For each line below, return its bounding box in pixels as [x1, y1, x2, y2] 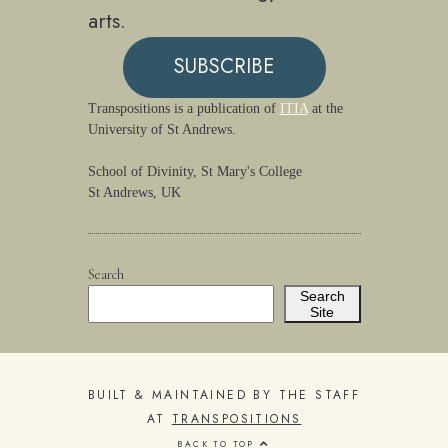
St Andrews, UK [87, 184, 181, 200]
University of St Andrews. [87, 121, 236, 137]
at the [307, 100, 343, 116]
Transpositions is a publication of [87, 100, 280, 116]
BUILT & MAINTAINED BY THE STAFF [87, 385, 361, 404]
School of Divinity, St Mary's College [87, 163, 302, 179]
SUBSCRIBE [174, 52, 274, 82]
